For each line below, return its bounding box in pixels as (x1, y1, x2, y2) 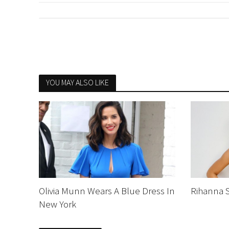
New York (38, 197, 76, 210)
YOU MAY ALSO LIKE (45, 77, 109, 87)
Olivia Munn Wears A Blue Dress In (38, 184, 175, 197)
